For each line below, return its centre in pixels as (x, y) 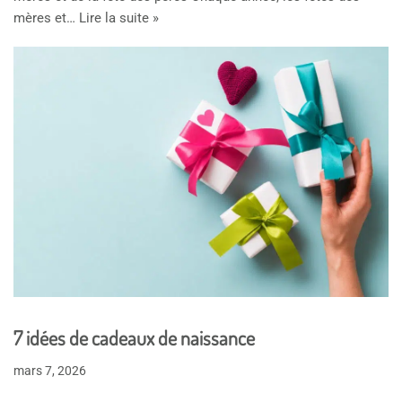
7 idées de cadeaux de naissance (134, 337)
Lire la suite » (119, 18)
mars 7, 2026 (50, 370)
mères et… (46, 18)
